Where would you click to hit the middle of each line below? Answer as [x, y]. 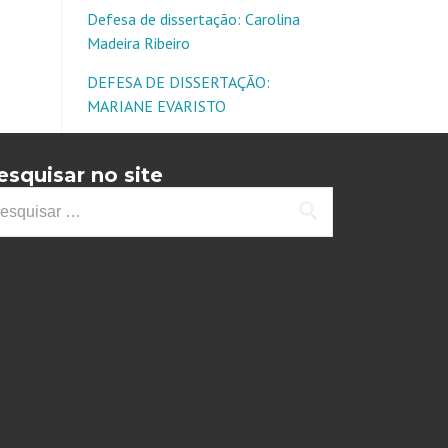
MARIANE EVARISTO [156, 106]
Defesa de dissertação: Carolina [193, 19]
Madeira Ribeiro [138, 43]
